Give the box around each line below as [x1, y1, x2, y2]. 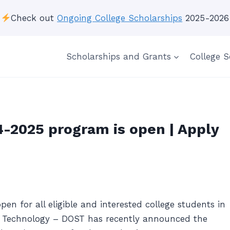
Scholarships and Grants [66, 51, 171, 62]
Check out [11, 13, 57, 23]
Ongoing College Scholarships [57, 13, 183, 23]
